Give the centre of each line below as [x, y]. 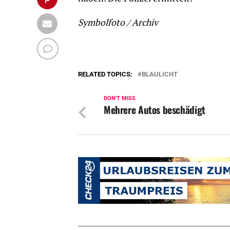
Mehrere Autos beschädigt [155, 109]
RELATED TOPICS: [105, 74]
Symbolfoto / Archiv [118, 22]
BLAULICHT [160, 74]
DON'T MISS [120, 98]
